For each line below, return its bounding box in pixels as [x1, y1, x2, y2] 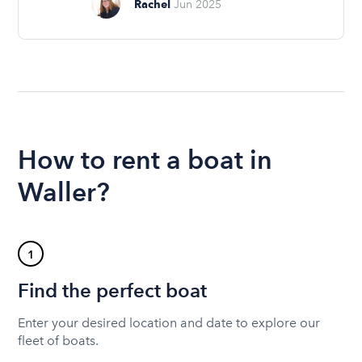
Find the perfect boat [18, 278, 208, 302]
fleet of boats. [18, 333, 99, 349]
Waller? [18, 175, 111, 208]
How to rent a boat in [18, 143, 273, 175]
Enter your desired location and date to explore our [18, 315, 321, 331]
